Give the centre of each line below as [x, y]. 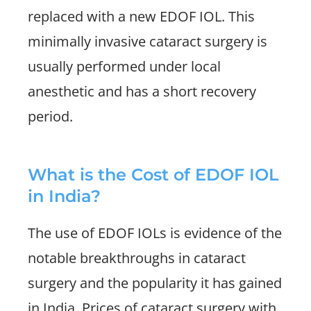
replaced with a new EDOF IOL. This [141, 16]
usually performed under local [124, 66]
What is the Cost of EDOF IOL [153, 175]
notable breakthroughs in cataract [137, 258]
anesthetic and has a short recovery [142, 91]
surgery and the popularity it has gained [155, 283]
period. [50, 116]
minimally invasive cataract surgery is [148, 41]
